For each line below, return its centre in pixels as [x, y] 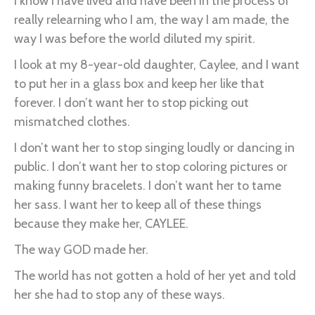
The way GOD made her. [81, 249]
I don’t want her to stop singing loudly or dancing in [154, 147]
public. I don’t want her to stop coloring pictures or [151, 166]
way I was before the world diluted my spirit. [135, 38]
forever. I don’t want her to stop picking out [131, 102]
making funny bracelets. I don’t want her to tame [148, 185]
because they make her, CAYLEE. [101, 223]
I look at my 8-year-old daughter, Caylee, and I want [157, 64]
